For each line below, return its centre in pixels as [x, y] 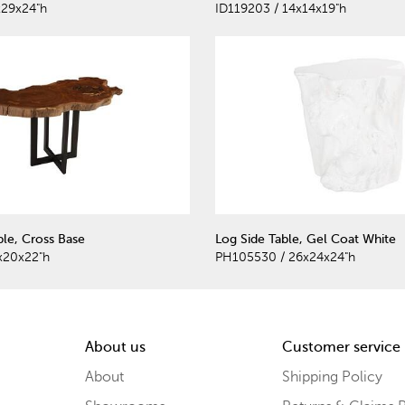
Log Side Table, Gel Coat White [306, 239]
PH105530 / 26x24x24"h [285, 257]
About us [115, 347]
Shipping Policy [332, 377]
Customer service [341, 347]
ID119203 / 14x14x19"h [281, 9]
